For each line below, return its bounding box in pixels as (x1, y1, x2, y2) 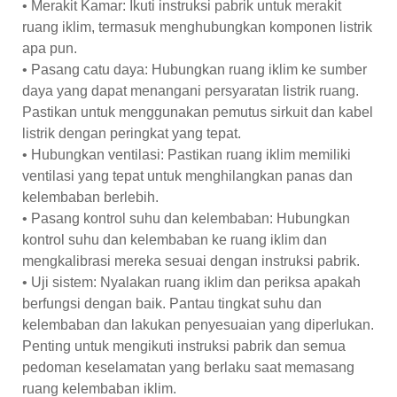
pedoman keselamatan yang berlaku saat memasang (22, 359, 354, 375)
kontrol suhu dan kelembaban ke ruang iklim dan (22, 231, 327, 247)
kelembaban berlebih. (22, 189, 159, 205)
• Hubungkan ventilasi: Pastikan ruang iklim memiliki (22, 146, 351, 162)
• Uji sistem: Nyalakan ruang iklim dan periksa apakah (22, 274, 361, 290)
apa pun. (22, 40, 77, 56)
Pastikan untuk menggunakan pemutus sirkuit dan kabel (22, 104, 373, 120)
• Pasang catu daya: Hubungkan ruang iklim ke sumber (22, 61, 367, 77)
